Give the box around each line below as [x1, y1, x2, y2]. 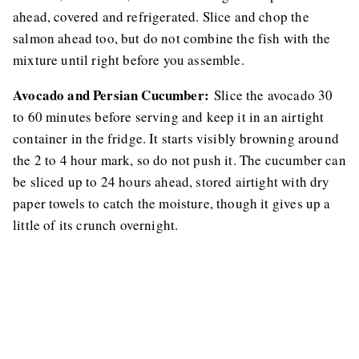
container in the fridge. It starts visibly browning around [13, 129, 339, 148]
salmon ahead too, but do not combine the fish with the [13, 29, 331, 48]
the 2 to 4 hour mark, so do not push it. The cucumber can [13, 151, 346, 170]
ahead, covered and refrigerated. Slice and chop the [13, 7, 309, 26]
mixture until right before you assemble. [13, 50, 244, 70]
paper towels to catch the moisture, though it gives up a [13, 194, 331, 213]
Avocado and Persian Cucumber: [13, 85, 209, 106]
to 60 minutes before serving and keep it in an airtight [13, 107, 325, 127]
